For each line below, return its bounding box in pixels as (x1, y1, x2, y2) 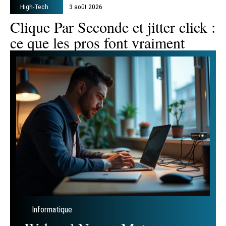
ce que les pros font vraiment (10, 32, 185, 53)
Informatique (32, 204, 72, 214)
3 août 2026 (69, 3, 103, 11)
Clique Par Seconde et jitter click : (10, 17, 215, 37)
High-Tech (20, 3, 48, 11)
